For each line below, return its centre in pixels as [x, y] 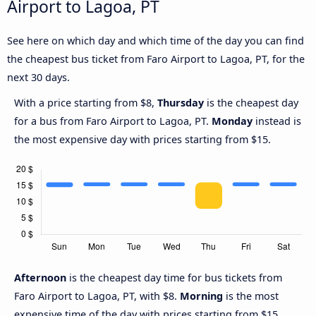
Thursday [181, 102]
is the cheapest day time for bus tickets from [176, 277]
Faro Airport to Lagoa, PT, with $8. [97, 296]
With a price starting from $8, [86, 102]
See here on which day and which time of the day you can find [156, 40]
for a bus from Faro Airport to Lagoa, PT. [113, 121]
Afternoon [42, 277]
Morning [201, 296]
